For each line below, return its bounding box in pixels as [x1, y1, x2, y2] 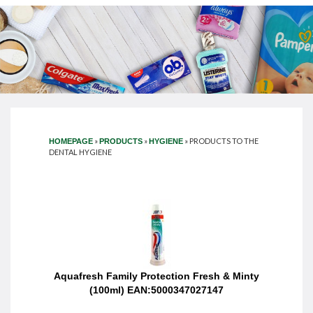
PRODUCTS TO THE [189, 136, 259, 145]
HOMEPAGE [49, 136, 93, 145]
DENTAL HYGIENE [49, 147, 112, 156]
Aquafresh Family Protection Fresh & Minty [54, 270, 259, 282]
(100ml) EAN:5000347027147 [89, 284, 224, 296]
